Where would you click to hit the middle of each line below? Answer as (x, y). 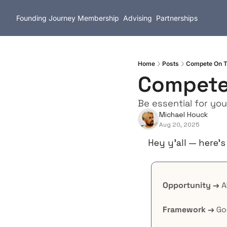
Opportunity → (191, 185)
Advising (138, 18)
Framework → (188, 210)
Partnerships (177, 18)
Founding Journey (46, 18)
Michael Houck (183, 115)
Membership (98, 18)
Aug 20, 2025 (179, 125)
